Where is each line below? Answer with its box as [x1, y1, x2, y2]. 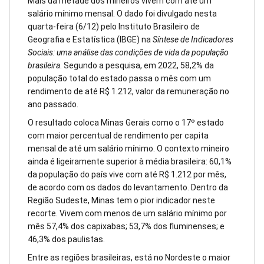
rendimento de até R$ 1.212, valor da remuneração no [28, 87, 229, 97]
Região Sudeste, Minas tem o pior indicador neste [28, 196, 215, 206]
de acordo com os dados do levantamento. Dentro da [28, 183, 228, 193]
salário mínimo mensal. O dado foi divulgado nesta [28, 9, 217, 19]
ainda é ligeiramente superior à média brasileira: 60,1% [28, 157, 232, 167]
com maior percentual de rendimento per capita [28, 131, 209, 141]
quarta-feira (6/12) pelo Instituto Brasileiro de [28, 22, 200, 32]
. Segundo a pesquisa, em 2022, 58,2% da [60, 61, 214, 71]
